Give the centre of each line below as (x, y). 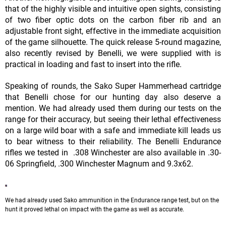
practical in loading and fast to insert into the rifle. (93, 65)
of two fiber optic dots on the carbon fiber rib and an (113, 20)
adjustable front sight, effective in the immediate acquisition (113, 31)
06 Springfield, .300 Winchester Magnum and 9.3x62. (99, 164)
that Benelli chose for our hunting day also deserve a (113, 97)
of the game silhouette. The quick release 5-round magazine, (113, 42)
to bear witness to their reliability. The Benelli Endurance (113, 142)
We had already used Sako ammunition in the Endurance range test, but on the (112, 201)
